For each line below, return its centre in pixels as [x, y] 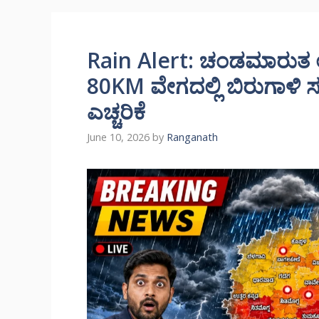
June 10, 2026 [118, 137]
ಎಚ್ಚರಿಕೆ [116, 112]
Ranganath [192, 137]
